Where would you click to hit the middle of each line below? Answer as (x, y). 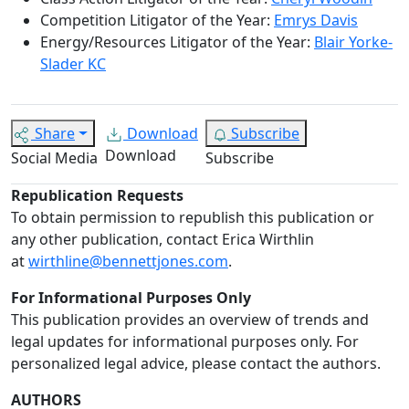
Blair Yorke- (353, 42)
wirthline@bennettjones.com (128, 262)
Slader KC (73, 64)
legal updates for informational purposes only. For (185, 342)
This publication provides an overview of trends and (190, 320)
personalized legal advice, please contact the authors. (196, 364)
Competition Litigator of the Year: (157, 21)
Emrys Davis (316, 21)
